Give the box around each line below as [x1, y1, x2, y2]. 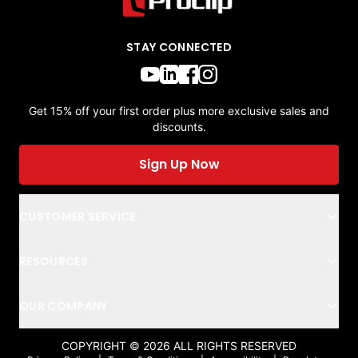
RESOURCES [19, 253, 89, 270]
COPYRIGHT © [62, 339, 143, 353]
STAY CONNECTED [126, 39, 232, 56]
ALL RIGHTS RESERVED [173, 339, 296, 353]
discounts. [152, 120, 206, 134]
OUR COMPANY [19, 298, 108, 315]
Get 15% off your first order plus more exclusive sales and [29, 104, 329, 118]
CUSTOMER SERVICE [19, 209, 136, 225]
